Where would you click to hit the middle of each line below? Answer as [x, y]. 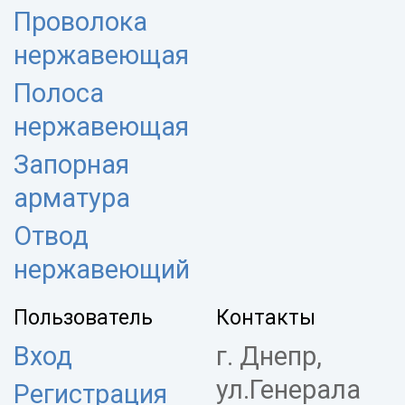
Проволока [80, 21]
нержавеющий [102, 269]
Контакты [266, 317]
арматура [72, 198]
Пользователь [83, 317]
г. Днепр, [269, 356]
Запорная [71, 164]
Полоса [59, 93]
